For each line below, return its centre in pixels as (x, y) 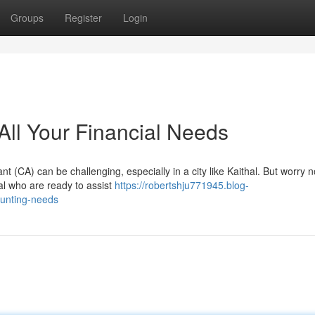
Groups (27, 18)
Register (83, 18)
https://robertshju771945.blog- (182, 185)
